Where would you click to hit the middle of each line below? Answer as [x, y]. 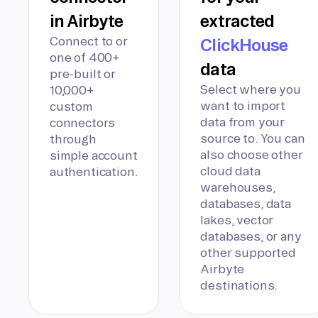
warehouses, [238, 187]
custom [71, 106]
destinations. [239, 285]
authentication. [94, 172]
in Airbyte [87, 21]
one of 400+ [85, 57]
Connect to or [89, 41]
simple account [94, 155]
